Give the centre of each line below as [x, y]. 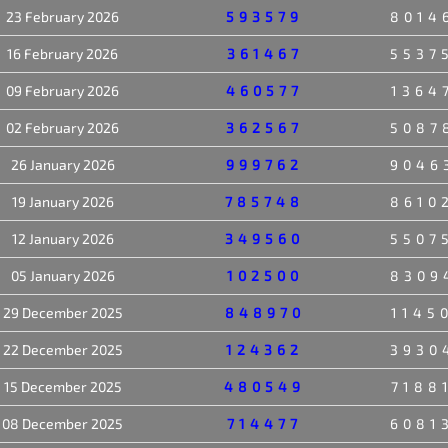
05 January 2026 [62, 275]
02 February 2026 [62, 127]
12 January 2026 [62, 238]
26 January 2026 [62, 164]
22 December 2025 [62, 349]
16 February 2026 [62, 53]
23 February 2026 [62, 16]
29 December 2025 [62, 312]
